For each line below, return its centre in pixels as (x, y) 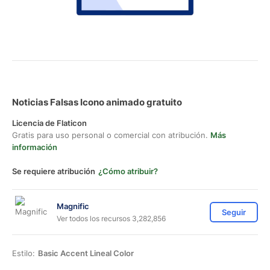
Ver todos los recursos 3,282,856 (111, 218)
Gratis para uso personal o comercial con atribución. (111, 135)
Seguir (234, 212)
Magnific (73, 206)
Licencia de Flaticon (49, 123)
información (35, 147)
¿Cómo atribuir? (128, 171)
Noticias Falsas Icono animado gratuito (97, 102)
